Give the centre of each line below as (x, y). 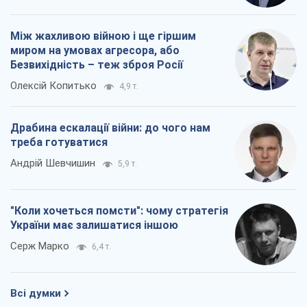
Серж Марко (40, 246)
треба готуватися (59, 143)
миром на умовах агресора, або (95, 51)
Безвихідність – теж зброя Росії (97, 65)
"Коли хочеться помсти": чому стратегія (119, 211)
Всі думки (36, 294)
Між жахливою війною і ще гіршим (103, 36)
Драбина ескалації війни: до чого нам (110, 128)
